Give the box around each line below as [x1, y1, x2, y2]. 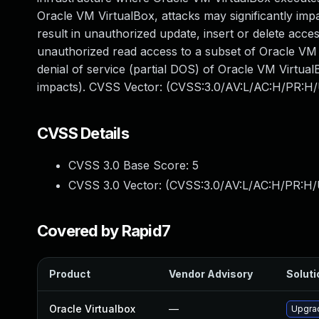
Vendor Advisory [169, 268, 253, 280]
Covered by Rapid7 [37, 221, 171, 240]
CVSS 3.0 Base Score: [68, 158, 192, 172]
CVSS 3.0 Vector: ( [68, 178, 169, 192]
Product [49, 268, 90, 280]
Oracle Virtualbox [49, 303, 135, 315]
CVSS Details [37, 124, 129, 142]
